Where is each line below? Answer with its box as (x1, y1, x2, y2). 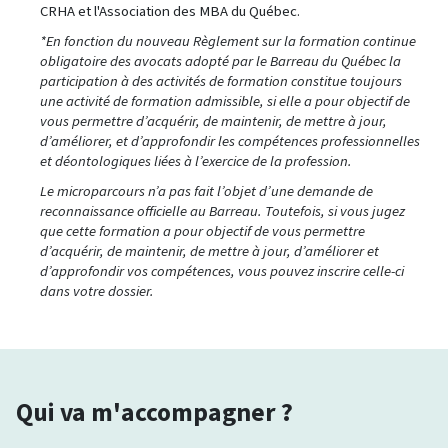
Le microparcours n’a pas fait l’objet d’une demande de (40, 180, 373, 201)
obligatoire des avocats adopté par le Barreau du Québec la (40, 50, 401, 71)
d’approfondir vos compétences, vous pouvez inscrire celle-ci (40, 260, 404, 281)
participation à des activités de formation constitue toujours (40, 70, 402, 91)
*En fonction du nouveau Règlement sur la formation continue (40, 30, 416, 51)
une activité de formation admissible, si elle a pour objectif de (40, 90, 410, 111)
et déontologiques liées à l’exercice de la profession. (40, 150, 352, 171)
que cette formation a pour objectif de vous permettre (40, 220, 365, 241)
